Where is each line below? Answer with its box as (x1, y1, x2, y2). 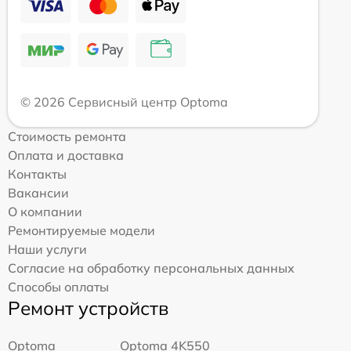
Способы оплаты (8, 278, 109, 295)
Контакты (8, 165, 67, 182)
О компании (8, 203, 82, 219)
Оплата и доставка (8, 147, 124, 163)
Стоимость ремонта (8, 128, 126, 144)
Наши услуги (8, 241, 87, 257)
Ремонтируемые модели (8, 222, 155, 238)
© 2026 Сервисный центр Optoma (20, 93, 228, 110)
